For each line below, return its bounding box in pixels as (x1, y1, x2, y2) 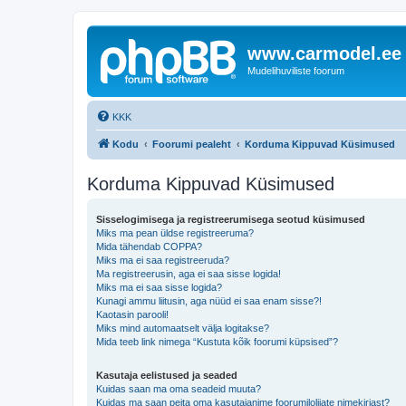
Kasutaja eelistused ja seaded (96, 369, 237, 381)
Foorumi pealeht (152, 138, 231, 150)
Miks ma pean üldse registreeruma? (96, 227, 254, 238)
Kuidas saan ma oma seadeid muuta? (96, 382, 261, 394)
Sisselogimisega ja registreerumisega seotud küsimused (96, 213, 365, 225)
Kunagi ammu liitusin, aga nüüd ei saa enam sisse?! (96, 295, 322, 306)
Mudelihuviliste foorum (247, 65, 344, 76)
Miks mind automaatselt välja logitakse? (96, 322, 269, 333)
